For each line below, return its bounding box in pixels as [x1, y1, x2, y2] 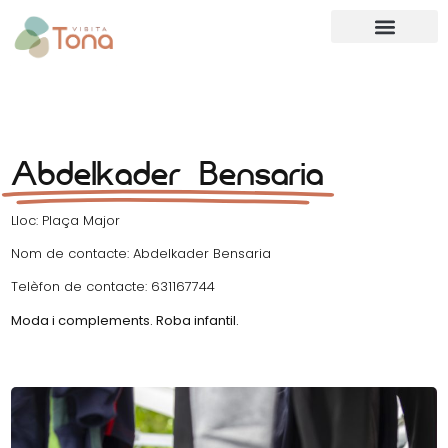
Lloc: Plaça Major [11, 210, 121, 230]
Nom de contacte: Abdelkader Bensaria [11, 244, 272, 264]
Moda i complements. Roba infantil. [11, 310, 240, 330]
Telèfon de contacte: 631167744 [11, 277, 216, 297]
